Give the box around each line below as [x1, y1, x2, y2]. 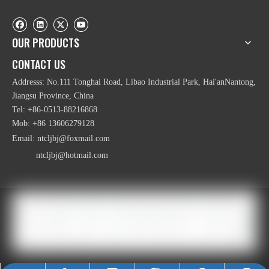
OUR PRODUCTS [12, 35, 79, 51]
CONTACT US [12, 56, 65, 73]
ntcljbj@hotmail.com [36, 151, 108, 160]
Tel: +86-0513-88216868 [12, 105, 97, 115]
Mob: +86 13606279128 [12, 119, 94, 128]
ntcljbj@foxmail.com [37, 134, 110, 144]
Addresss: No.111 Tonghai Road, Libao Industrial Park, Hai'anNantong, [12, 77, 256, 87]
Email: [12, 134, 37, 144]
